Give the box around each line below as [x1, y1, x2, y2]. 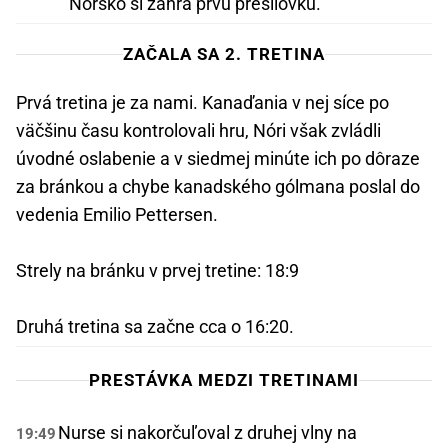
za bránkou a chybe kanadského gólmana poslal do [16, 176, 420, 198]
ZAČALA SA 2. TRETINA [122, 44, 326, 65]
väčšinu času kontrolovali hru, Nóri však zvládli [16, 120, 381, 142]
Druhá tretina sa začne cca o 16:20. [16, 316, 294, 338]
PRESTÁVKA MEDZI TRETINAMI [88, 370, 360, 391]
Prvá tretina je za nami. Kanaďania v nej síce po [16, 92, 389, 114]
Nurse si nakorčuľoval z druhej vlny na [58, 422, 357, 444]
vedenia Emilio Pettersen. [16, 204, 218, 226]
